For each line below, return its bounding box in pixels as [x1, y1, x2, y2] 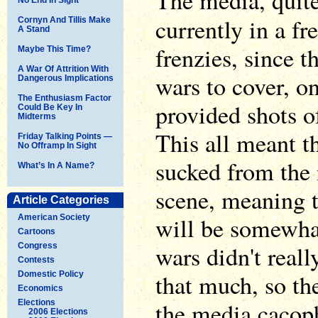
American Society [18, 212, 90, 222]
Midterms [18, 111, 56, 121]
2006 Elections [28, 306, 88, 317]
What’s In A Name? [18, 160, 94, 170]
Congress [18, 240, 57, 251]
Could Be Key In [18, 102, 82, 112]
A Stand [18, 23, 50, 34]
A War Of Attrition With [18, 63, 109, 74]
